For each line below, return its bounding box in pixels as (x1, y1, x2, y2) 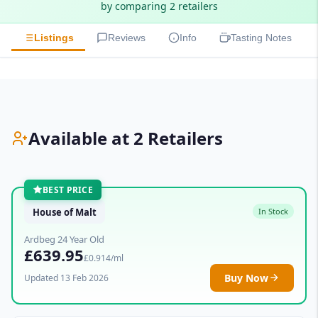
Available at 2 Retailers (28, 126, 223, 150)
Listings (34, 32, 74, 44)
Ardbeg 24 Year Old (24, 232, 104, 246)
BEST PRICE (43, 183, 93, 196)
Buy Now (224, 270, 268, 285)
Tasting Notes (231, 32, 292, 44)
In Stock (258, 206, 288, 217)
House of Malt (33, 205, 97, 219)
